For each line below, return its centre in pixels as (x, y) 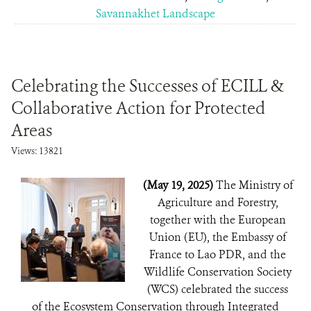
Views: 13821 (37, 151)
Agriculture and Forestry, (218, 202)
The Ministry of (254, 185)
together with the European (218, 220)
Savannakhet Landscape (155, 14)
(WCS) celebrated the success (218, 289)
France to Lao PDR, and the (218, 254)
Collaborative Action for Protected (138, 108)
